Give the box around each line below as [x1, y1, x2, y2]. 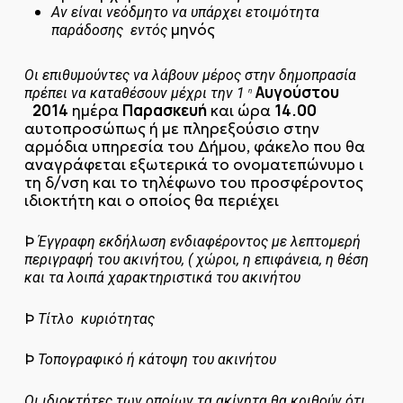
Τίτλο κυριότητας [37, 309, 155, 327]
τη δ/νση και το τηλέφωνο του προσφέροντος [23, 172, 363, 193]
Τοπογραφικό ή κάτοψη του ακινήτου [37, 351, 276, 369]
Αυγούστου [255, 81, 339, 103]
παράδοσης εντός [50, 21, 167, 39]
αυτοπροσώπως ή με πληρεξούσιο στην [23, 118, 319, 139]
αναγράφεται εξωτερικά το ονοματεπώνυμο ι [23, 154, 363, 175]
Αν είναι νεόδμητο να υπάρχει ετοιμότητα [50, 3, 319, 21]
